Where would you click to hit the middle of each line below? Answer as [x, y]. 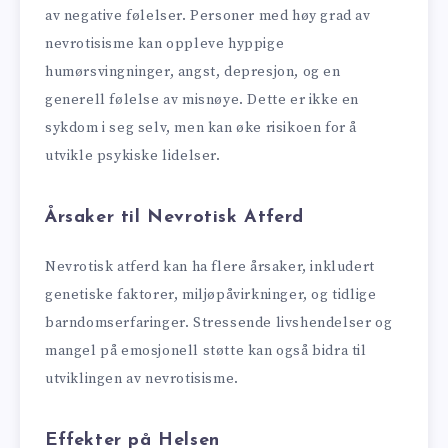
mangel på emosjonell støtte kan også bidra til [206, 351]
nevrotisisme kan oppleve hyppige [165, 44]
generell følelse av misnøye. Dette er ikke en [202, 100]
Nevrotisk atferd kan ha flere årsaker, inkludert [210, 267]
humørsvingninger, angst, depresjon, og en [193, 72]
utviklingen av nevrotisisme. [142, 379]
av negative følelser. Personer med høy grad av [208, 16]
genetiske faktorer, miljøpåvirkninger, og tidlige [211, 295]
